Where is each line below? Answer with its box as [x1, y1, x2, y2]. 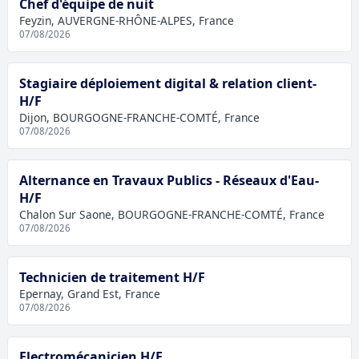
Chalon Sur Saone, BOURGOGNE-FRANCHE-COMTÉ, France [18, 207, 325, 223]
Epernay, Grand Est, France [18, 286, 160, 302]
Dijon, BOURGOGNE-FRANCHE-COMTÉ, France [18, 109, 260, 125]
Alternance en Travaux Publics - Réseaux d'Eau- [18, 171, 319, 190]
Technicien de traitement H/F [18, 268, 205, 287]
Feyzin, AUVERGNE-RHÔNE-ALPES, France [18, 12, 234, 28]
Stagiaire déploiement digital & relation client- [18, 74, 317, 92]
